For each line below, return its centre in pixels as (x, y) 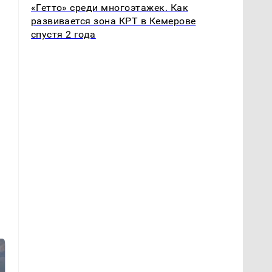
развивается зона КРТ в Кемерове (113, 21)
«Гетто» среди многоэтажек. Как (109, 7)
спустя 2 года (63, 34)
